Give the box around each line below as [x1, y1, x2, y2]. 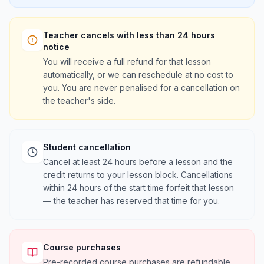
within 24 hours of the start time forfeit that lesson [43, 183, 234, 193]
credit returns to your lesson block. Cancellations [43, 170, 233, 180]
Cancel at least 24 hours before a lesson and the [43, 157, 233, 167]
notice [43, 42, 70, 52]
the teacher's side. [43, 95, 115, 105]
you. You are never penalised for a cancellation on [43, 82, 240, 93]
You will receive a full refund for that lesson [43, 57, 211, 67]
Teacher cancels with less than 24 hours [43, 30, 215, 40]
